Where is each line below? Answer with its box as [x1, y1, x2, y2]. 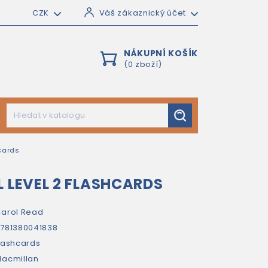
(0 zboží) [123, 59, 163, 70]
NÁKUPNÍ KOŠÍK [123, 47, 198, 59]
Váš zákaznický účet [99, 7, 186, 19]
